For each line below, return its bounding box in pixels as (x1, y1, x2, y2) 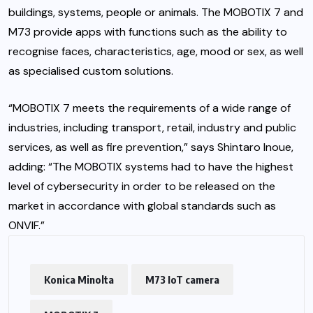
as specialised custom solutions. (8, 63, 173, 78)
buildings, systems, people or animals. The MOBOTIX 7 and (8, 4, 303, 20)
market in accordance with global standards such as (8, 198, 276, 213)
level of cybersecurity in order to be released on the (8, 178, 275, 194)
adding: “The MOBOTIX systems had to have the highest (8, 159, 293, 174)
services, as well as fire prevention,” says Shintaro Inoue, (8, 139, 293, 154)
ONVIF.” (8, 217, 45, 233)
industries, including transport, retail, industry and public (8, 119, 296, 135)
